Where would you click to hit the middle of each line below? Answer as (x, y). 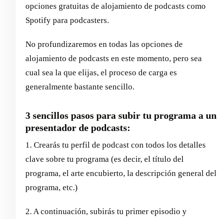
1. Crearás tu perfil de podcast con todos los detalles (116, 145)
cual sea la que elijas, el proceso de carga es (101, 73)
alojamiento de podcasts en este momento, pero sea (114, 59)
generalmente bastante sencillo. (80, 87)
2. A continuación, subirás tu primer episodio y (106, 212)
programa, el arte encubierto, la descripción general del (121, 174)
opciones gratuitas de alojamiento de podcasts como (116, 6)
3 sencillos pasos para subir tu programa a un (121, 116)
